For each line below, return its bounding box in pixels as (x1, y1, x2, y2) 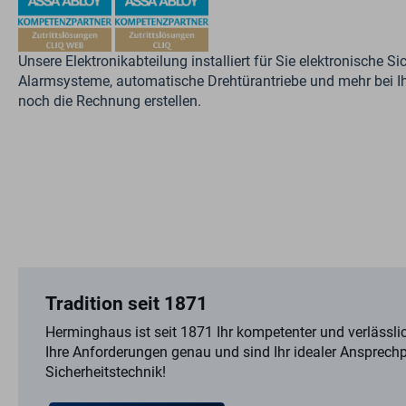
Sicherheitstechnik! (45, 363, 166, 382)
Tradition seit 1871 (45, 292, 208, 314)
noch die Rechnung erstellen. (18, 92, 201, 111)
